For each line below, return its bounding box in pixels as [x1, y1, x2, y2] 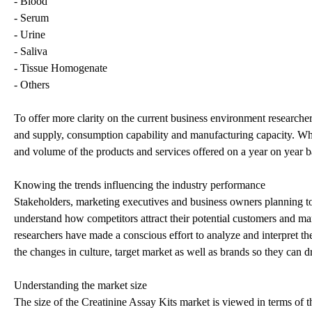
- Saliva [14, 45, 47, 57]
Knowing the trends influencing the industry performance [14, 178, 265, 191]
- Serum [14, 11, 49, 24]
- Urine [14, 28, 45, 40]
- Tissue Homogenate [14, 61, 107, 74]
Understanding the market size [14, 279, 147, 291]
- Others [14, 78, 49, 91]
